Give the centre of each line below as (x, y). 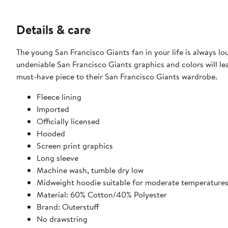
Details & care (53, 29)
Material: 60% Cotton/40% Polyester (102, 194)
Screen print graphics (75, 145)
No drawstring (62, 219)
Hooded (51, 133)
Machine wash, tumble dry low (90, 170)
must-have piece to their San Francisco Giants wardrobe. (117, 76)
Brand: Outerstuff (68, 206)
